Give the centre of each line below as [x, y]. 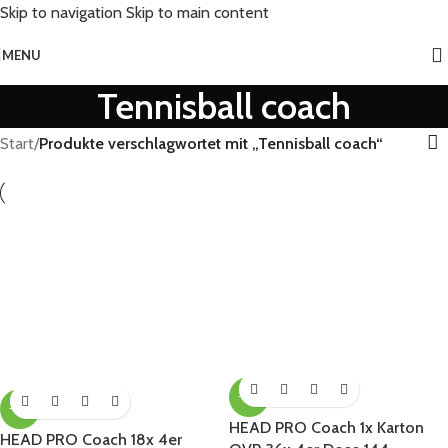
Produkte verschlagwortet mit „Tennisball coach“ [211, 143]
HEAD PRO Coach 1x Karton [326, 428]
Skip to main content [197, 12]
